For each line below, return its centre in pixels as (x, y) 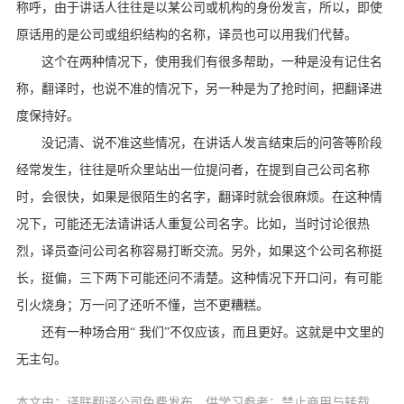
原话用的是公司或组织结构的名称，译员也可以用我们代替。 (186, 35)
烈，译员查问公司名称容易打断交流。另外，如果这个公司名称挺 (199, 252)
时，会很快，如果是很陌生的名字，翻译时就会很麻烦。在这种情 (199, 197)
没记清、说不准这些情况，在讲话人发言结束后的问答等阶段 (211, 143)
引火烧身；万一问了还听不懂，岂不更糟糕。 (142, 306)
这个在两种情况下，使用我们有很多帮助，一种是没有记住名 (211, 62)
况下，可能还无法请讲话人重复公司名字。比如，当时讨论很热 (193, 225)
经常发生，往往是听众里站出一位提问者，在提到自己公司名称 (193, 170)
